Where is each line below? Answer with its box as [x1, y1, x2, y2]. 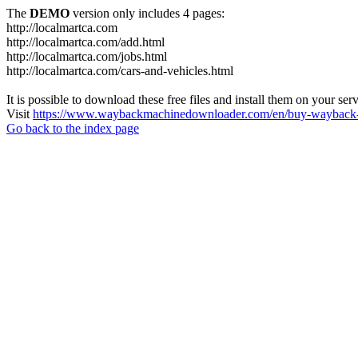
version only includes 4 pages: [70, 6, 225, 20]
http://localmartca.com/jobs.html [6, 50, 167, 63]
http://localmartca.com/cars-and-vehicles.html [6, 64, 233, 78]
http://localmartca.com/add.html [6, 35, 165, 49]
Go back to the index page [6, 121, 139, 135]
